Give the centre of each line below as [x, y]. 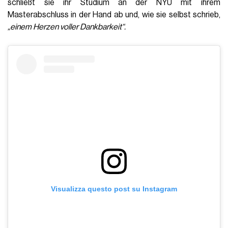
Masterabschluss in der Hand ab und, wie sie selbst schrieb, [114, 15]
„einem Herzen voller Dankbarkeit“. [67, 27]
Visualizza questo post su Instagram [114, 189]
